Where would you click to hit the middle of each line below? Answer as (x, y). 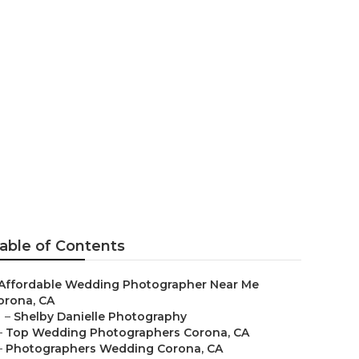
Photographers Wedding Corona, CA (114, 349)
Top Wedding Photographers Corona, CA (127, 333)
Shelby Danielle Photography (100, 317)
